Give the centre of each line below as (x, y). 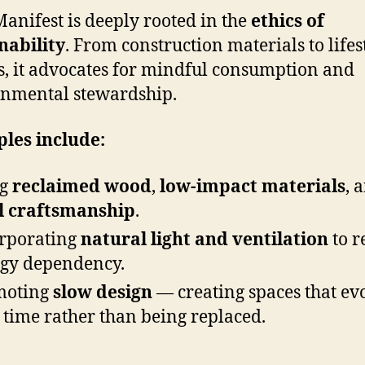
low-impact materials (253, 187)
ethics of (288, 22)
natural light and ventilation (204, 240)
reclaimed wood (82, 187)
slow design (103, 292)
